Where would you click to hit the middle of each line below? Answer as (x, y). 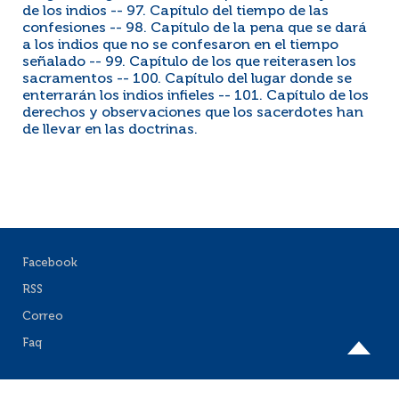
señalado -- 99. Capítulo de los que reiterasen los (189, 62)
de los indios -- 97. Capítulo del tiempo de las (175, 12)
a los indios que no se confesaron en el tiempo (180, 45)
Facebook (50, 263)
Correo (43, 317)
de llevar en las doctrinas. (110, 130)
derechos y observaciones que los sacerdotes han (193, 113)
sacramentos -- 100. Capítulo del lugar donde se (187, 79)
